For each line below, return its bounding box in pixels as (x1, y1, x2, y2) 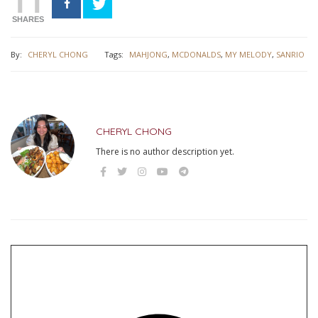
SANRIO (276, 49, 305, 60)
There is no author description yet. (96, 146, 234, 158)
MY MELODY (225, 49, 272, 60)
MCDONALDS (172, 49, 221, 60)
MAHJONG (129, 49, 168, 60)
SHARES (11, 15, 44, 24)
